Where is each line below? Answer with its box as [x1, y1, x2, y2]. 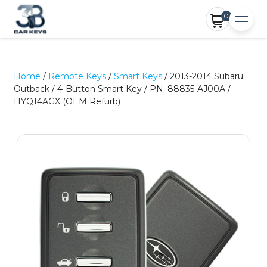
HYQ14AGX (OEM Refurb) [14, 96, 121, 107]
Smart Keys [114, 71, 163, 82]
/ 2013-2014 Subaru [162, 71, 244, 82]
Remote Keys [48, 71, 107, 82]
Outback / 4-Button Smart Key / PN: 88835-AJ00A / [14, 83, 231, 94]
